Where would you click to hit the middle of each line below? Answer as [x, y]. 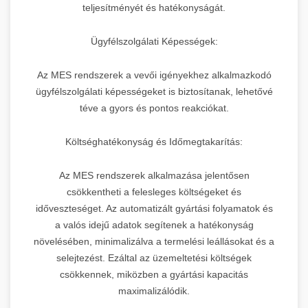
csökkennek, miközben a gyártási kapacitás [154, 274]
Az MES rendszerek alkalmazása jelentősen [154, 175]
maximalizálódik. [154, 290]
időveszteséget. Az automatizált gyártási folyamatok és [154, 208]
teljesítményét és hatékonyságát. [154, 7]
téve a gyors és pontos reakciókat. [154, 108]
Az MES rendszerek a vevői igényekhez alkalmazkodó [154, 75]
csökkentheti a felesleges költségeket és [154, 191]
